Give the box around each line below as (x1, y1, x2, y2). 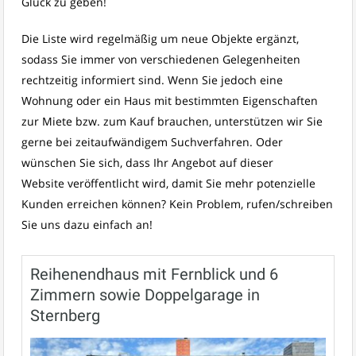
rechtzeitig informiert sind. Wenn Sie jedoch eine (21, 72, 283, 87)
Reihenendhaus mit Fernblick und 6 (30, 265, 278, 284)
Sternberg (30, 306, 100, 325)
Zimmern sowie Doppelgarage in (30, 285, 260, 304)
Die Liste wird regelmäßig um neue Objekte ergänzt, (21, 31, 299, 46)
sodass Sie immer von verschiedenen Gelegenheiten (21, 52, 300, 67)
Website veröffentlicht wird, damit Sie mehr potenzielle (21, 176, 315, 191)
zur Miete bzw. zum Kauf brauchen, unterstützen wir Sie (21, 114, 323, 129)
